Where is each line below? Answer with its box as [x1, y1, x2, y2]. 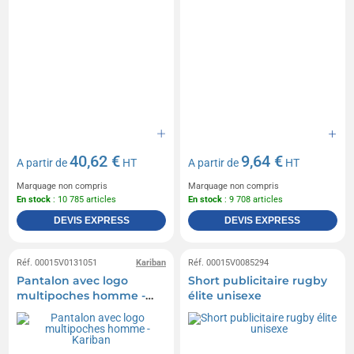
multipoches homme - [17, 288, 146, 303]
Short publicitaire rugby [188, 273, 327, 288]
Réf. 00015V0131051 [17, 257, 98, 268]
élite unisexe [188, 288, 262, 303]
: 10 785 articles [51, 194, 117, 205]
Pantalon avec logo [17, 273, 129, 288]
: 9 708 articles [222, 194, 283, 205]
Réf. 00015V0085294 [188, 257, 269, 268]
